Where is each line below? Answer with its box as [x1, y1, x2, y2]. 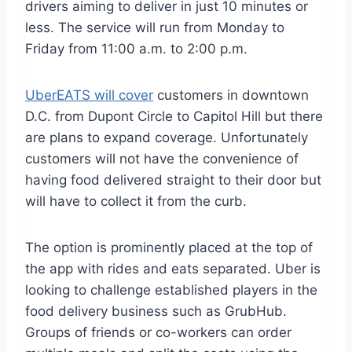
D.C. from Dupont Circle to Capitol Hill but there [25, 108, 323, 124]
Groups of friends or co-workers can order [25, 324, 291, 340]
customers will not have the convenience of [25, 150, 299, 167]
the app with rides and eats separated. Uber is [25, 260, 321, 277]
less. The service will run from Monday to [25, 19, 284, 35]
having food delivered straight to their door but [25, 171, 321, 188]
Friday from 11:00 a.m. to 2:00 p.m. [25, 40, 247, 57]
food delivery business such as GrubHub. [25, 302, 287, 319]
